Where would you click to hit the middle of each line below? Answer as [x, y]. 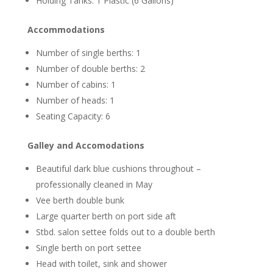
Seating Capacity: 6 [73, 116]
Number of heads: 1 [75, 101]
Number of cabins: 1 [76, 85]
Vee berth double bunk [80, 200]
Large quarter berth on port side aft [106, 216]
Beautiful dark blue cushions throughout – [118, 169]
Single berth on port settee [88, 248]
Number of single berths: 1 [88, 53]
